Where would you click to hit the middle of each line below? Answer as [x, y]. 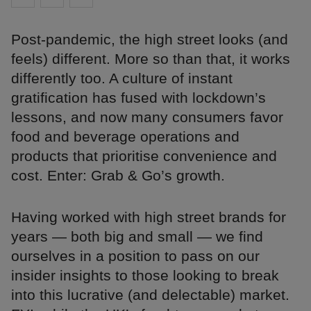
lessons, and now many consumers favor [147, 117]
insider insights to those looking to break [145, 276]
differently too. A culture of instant [122, 78]
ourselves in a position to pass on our [135, 256]
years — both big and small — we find [137, 237]
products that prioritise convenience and [144, 156]
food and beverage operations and [125, 137]
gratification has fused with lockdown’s [138, 98]
